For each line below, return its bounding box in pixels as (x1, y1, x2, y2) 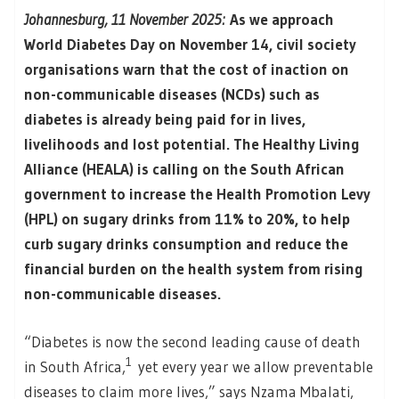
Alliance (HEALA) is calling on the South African (24, 159, 345, 179)
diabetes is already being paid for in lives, (24, 110, 305, 129)
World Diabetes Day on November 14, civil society (24, 35, 356, 54)
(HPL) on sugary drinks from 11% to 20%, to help (24, 209, 350, 229)
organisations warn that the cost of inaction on (24, 60, 349, 79)
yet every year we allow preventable (132, 356, 373, 376)
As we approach (230, 10, 334, 29)
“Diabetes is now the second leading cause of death (24, 331, 361, 351)
